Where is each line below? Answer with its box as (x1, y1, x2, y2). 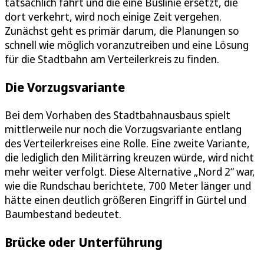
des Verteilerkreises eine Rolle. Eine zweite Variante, (5, 136, 250, 151)
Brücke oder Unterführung (5, 233, 163, 251)
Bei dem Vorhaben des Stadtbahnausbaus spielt (5, 108, 230, 123)
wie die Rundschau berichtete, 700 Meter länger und (5, 179, 251, 193)
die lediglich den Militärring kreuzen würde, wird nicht (5, 150, 254, 165)
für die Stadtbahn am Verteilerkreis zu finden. (5, 52, 219, 67)
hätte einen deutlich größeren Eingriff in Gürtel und (5, 193, 246, 207)
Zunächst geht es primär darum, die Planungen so (5, 24, 239, 38)
